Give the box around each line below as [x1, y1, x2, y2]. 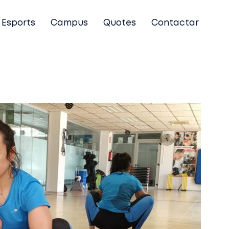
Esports [2, 19, 35, 27]
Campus [51, 19, 88, 27]
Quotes [103, 19, 136, 27]
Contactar [151, 19, 199, 27]
